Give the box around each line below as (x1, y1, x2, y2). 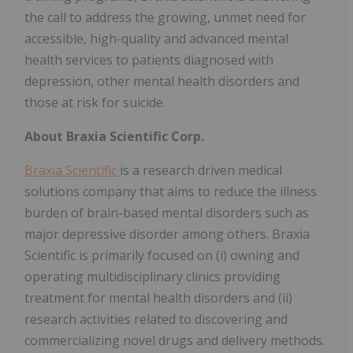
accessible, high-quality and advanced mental (24, 30, 288, 48)
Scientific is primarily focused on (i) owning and (24, 247, 299, 265)
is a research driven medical (120, 162, 282, 180)
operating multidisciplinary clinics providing (24, 268, 281, 286)
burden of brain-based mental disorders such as (24, 204, 309, 222)
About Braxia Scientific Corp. (24, 128, 204, 146)
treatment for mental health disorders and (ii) (24, 289, 292, 307)
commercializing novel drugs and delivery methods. (24, 332, 325, 350)
